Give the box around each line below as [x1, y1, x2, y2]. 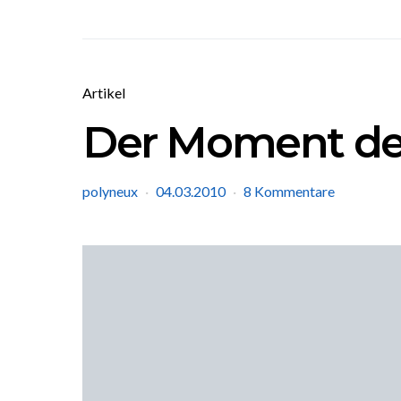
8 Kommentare [243, 183, 335, 200]
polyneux [82, 183, 138, 200]
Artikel [82, 84, 125, 101]
